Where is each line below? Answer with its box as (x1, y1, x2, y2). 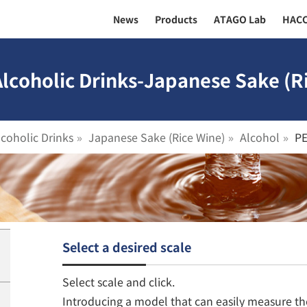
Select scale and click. (62, 273, 175, 290)
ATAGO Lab (214, 12, 266, 26)
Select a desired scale (62, 238, 191, 256)
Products (155, 12, 197, 26)
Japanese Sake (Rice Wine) (88, 129, 225, 145)
